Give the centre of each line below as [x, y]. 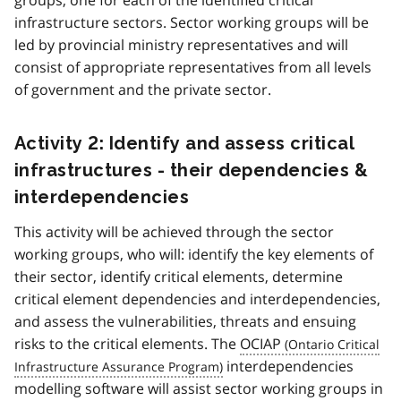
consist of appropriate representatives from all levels [193, 67]
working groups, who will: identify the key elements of [194, 254]
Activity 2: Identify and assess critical [185, 143]
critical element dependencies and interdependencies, [197, 299]
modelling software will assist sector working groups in [199, 388]
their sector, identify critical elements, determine [179, 276]
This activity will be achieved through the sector [174, 231]
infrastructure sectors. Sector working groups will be [192, 22]
